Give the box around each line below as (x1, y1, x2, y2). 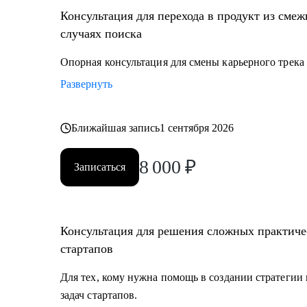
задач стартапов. (60, 289, 138, 301)
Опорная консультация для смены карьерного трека (60, 56, 304, 68)
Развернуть (60, 78, 112, 90)
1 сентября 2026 (160, 122, 234, 134)
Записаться (74, 161, 125, 173)
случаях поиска (60, 27, 142, 40)
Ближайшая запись (71, 122, 160, 134)
